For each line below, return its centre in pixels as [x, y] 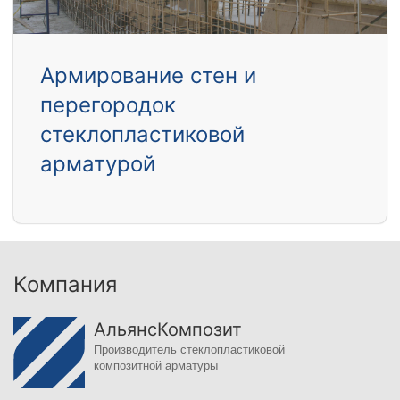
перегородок [108, 105]
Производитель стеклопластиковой [189, 350]
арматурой [98, 164]
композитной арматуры [156, 366]
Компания [65, 285]
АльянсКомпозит [168, 330]
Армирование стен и [148, 76]
